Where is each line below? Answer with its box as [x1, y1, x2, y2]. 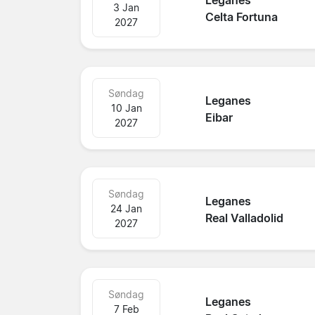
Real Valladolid [205, 211, 284, 226]
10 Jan [110, 101, 142, 114]
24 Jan [110, 202, 143, 214]
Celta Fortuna [205, 10, 278, 25]
